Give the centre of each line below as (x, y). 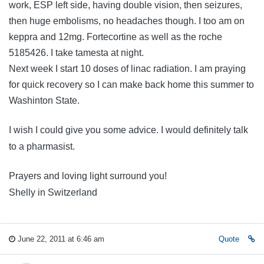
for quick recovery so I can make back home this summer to (131, 85)
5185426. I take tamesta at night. (76, 53)
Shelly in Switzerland (53, 193)
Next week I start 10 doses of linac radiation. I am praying (127, 69)
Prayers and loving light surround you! (88, 176)
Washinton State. (44, 101)
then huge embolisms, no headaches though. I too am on (127, 21)
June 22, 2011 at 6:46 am (60, 239)
